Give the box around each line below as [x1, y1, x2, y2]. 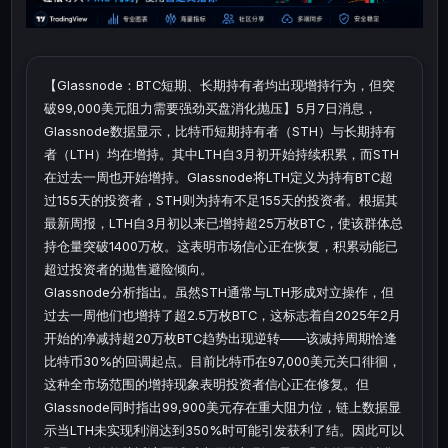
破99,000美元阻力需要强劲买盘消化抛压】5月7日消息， [44, 101, 377, 117]
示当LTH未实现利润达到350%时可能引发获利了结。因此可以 [44, 423, 404, 439]
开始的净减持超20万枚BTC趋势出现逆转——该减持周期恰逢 [44, 331, 397, 347]
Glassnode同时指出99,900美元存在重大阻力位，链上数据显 [44, 400, 401, 416]
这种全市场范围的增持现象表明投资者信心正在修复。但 [44, 377, 369, 393]
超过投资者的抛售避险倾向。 [44, 262, 213, 278]
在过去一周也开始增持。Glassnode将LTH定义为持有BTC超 [44, 170, 393, 186]
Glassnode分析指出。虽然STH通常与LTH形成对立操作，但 [44, 285, 394, 301]
